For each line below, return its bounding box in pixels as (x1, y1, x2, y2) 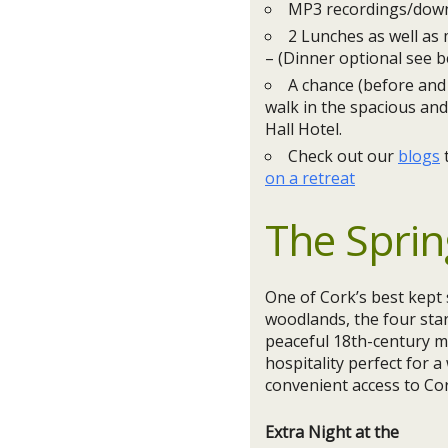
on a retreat (265, 167, 355, 189)
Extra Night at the (265, 421, 403, 443)
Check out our (288, 145, 398, 167)
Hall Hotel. (265, 118, 342, 140)
